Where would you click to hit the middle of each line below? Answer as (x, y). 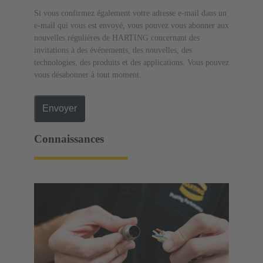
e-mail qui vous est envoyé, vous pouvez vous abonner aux (131, 26)
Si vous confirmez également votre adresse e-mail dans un (130, 14)
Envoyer (60, 109)
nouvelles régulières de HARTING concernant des (117, 38)
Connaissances (69, 139)
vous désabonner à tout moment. (88, 75)
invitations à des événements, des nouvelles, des (113, 50)
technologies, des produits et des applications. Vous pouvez (131, 63)
